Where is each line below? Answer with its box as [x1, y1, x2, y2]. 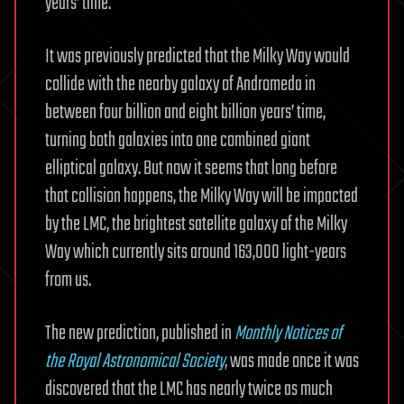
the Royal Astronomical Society [45, 345, 225, 377]
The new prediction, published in [45, 317, 234, 349]
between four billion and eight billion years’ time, [45, 96, 326, 128]
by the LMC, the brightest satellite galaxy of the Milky [45, 208, 347, 240]
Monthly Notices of [234, 317, 342, 349]
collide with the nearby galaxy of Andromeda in [45, 69, 316, 100]
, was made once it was [225, 345, 359, 377]
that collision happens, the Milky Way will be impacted [45, 180, 358, 212]
